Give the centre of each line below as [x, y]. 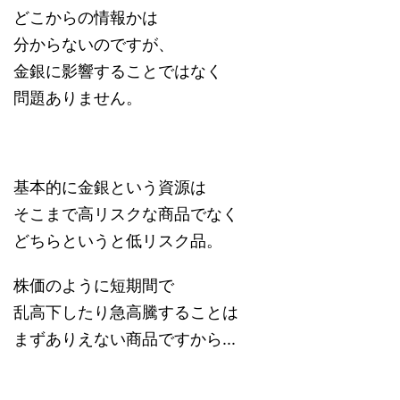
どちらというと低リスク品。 [118, 241]
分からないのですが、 [94, 45]
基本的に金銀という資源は [110, 187]
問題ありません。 [78, 98]
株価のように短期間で [94, 286]
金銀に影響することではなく [118, 71]
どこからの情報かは [86, 18]
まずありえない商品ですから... [125, 339]
